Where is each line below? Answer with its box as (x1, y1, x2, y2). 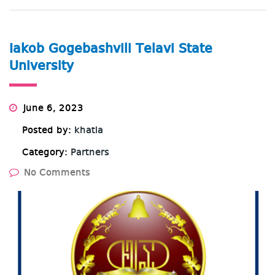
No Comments (24, 168, 90, 178)
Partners (71, 147, 109, 158)
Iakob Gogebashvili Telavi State (9, 42, 212, 56)
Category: (22, 147, 71, 158)
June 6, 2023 (20, 103, 83, 114)
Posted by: (22, 125, 74, 136)
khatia (74, 125, 103, 136)
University (9, 59, 74, 73)
